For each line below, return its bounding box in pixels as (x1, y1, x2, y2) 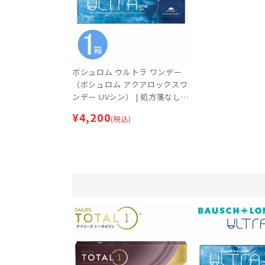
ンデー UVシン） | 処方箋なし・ (72, 91, 189, 102)
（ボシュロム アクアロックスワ (72, 78, 188, 90)
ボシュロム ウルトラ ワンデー (72, 66, 182, 77)
